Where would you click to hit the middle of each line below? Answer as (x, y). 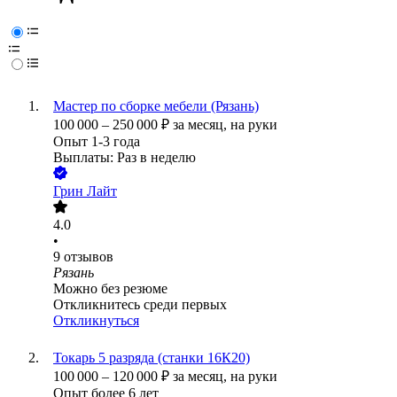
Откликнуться (96, 321)
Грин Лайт (85, 191)
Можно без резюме (110, 289)
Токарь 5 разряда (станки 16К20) (152, 358)
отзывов (89, 257)
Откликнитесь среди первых (140, 305)
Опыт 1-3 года (97, 142)
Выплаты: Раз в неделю (125, 158)
